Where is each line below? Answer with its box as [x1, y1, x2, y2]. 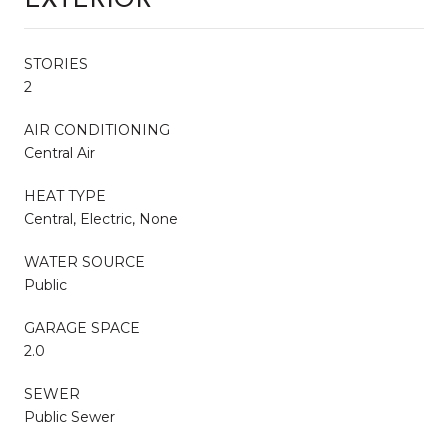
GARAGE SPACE [24, 318, 140, 337]
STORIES [24, 54, 88, 73]
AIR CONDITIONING [24, 120, 170, 139]
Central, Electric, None [24, 209, 178, 228]
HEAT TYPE [24, 186, 106, 205]
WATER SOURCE [24, 252, 145, 271]
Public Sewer [24, 407, 115, 426]
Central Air [24, 143, 95, 162]
